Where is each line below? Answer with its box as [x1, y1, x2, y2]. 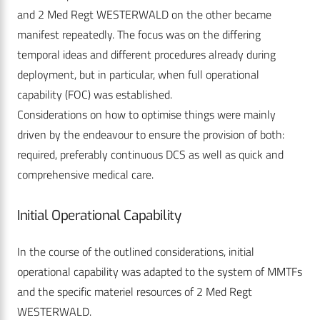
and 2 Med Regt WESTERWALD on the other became [17, 6, 271, 24]
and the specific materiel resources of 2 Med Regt [17, 283, 252, 301]
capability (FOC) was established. [17, 86, 172, 104]
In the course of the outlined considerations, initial [17, 243, 254, 261]
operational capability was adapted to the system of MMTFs [17, 263, 302, 281]
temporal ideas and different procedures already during [17, 46, 276, 64]
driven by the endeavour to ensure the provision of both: [17, 126, 284, 144]
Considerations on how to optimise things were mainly [17, 106, 276, 124]
